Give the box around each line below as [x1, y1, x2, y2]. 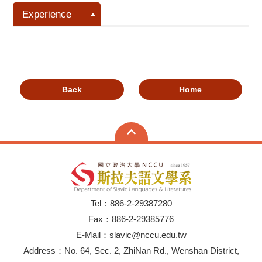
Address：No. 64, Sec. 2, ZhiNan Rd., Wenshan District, [23, 246, 239, 256]
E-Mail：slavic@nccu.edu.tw [75, 230, 187, 240]
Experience [22, 9, 72, 20]
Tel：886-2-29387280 [90, 198, 172, 208]
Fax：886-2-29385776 [88, 214, 174, 224]
